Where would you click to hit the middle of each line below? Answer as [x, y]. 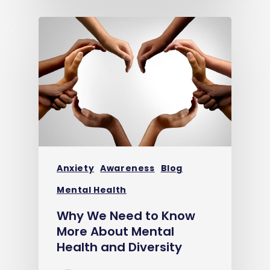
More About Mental [115, 231]
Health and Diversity [119, 247]
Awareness [127, 168]
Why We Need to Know [126, 215]
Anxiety [76, 168]
